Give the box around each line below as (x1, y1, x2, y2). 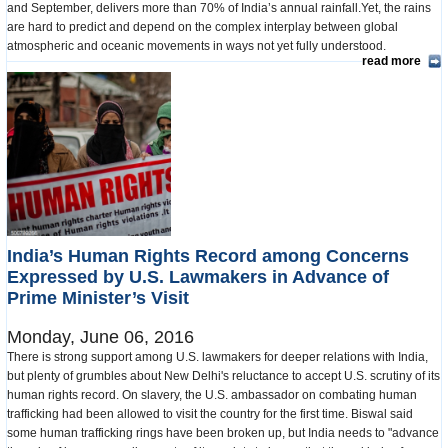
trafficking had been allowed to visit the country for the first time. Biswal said (7, 406, 413, 421)
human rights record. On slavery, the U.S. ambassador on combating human (7, 387, 417, 402)
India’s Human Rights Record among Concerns (7, 245, 409, 266)
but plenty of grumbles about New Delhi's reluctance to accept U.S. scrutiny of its (7, 368, 440, 383)
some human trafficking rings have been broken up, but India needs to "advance (7, 425, 439, 440)
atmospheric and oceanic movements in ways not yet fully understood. (7, 38, 392, 53)
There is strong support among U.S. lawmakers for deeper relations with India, (7, 349, 428, 364)
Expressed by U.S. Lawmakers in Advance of (7, 266, 389, 287)
